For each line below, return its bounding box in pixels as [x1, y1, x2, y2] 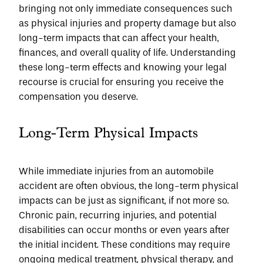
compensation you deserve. [19, 91, 138, 102]
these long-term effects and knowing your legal [19, 62, 227, 73]
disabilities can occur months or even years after [19, 224, 230, 235]
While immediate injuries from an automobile [19, 166, 214, 177]
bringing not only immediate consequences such [19, 3, 232, 14]
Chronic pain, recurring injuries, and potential [19, 210, 217, 221]
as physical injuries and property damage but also [19, 18, 236, 29]
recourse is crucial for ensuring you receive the [19, 76, 224, 87]
